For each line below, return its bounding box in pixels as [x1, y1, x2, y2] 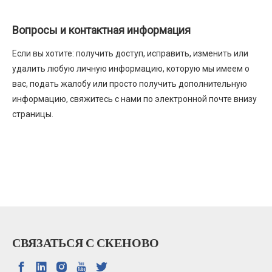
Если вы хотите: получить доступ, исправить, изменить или [12, 49, 248, 58]
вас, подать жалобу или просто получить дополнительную [12, 79, 247, 89]
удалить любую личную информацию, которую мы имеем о [12, 64, 250, 73]
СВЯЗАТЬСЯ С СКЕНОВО [12, 234, 159, 251]
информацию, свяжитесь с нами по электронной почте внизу [12, 94, 257, 104]
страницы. [12, 109, 53, 119]
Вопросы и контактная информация [12, 24, 191, 36]
